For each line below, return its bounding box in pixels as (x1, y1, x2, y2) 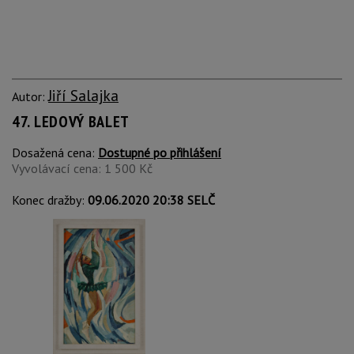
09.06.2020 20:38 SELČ (88, 192, 215, 208)
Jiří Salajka (48, 85, 119, 105)
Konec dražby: (12, 192, 88, 208)
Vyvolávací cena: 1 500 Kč (12, 160, 153, 176)
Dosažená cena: (12, 145, 98, 160)
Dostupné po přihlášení (98, 145, 221, 160)
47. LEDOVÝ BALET (12, 111, 130, 132)
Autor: (12, 88, 48, 104)
